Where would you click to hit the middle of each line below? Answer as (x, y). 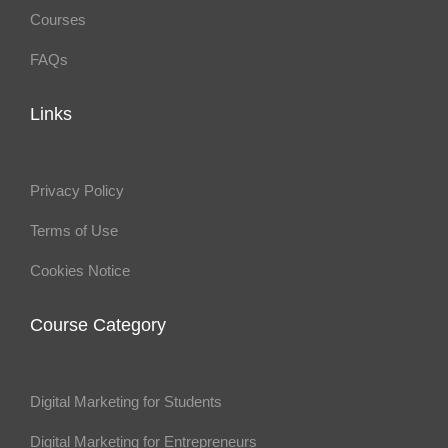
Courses (58, 20)
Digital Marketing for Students (126, 402)
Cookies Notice (80, 271)
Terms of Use (74, 231)
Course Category (98, 325)
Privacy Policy (77, 191)
